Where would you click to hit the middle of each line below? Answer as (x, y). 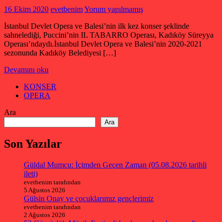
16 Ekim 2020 (26, 9)
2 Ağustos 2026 (45, 215)
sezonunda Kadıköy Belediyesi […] (60, 53)
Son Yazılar (33, 143)
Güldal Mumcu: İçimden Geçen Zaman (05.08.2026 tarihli (115, 165)
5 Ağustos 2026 (45, 190)
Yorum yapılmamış (114, 9)
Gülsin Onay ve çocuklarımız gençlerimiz (89, 198)
